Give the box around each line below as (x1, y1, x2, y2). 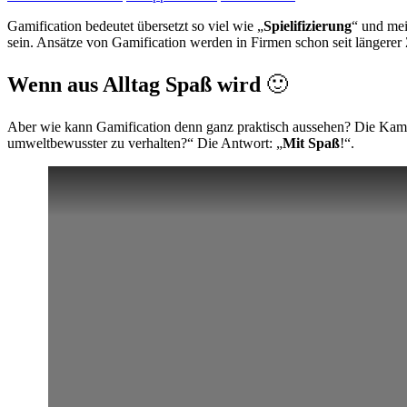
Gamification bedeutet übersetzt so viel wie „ (7, 18, 263, 35)
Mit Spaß (283, 135, 340, 152)
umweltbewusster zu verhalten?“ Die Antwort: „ (7, 135, 283, 152)
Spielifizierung (263, 18, 352, 35)
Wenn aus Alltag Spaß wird (7, 73, 261, 97)
